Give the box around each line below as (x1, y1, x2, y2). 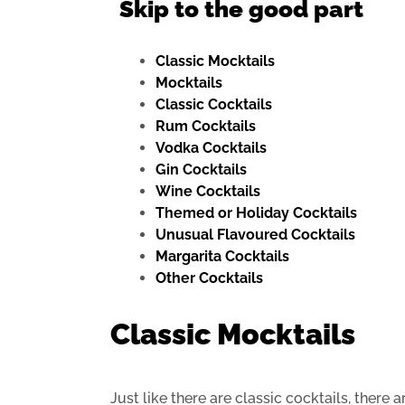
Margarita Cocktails (155, 248, 289, 266)
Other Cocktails (155, 269, 263, 287)
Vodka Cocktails (155, 139, 267, 157)
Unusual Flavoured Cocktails (155, 226, 355, 244)
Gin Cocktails (155, 161, 247, 179)
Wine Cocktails (155, 183, 260, 201)
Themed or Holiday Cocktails (155, 204, 357, 222)
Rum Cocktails (155, 118, 256, 136)
